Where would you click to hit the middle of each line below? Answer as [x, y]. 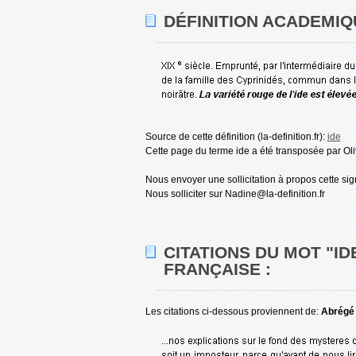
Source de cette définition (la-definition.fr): [236, 137]
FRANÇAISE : [217, 269]
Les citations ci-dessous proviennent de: [233, 311]
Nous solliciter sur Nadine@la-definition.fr [235, 194]
